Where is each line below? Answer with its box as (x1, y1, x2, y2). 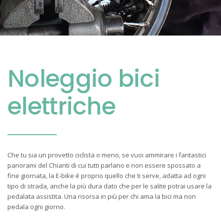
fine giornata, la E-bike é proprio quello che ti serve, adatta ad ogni (7, 171, 206, 180)
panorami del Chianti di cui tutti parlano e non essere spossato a (7, 161, 201, 170)
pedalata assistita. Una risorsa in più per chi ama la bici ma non (7, 192, 196, 201)
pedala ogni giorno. (7, 202, 65, 211)
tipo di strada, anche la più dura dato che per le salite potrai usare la (7, 182, 212, 190)
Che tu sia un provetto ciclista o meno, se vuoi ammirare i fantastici (7, 150, 206, 159)
